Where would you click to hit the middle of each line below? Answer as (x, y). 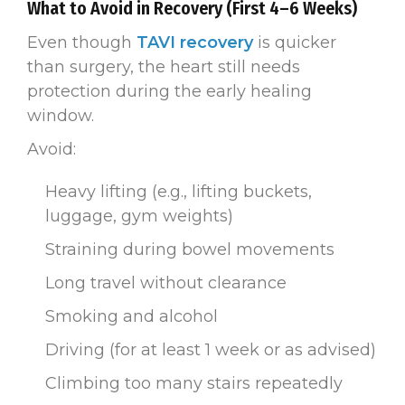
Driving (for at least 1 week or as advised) (211, 349)
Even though (82, 42)
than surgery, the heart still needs (164, 66)
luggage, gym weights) (139, 216)
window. (61, 115)
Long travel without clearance (166, 283)
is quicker (295, 42)
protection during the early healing (170, 91)
